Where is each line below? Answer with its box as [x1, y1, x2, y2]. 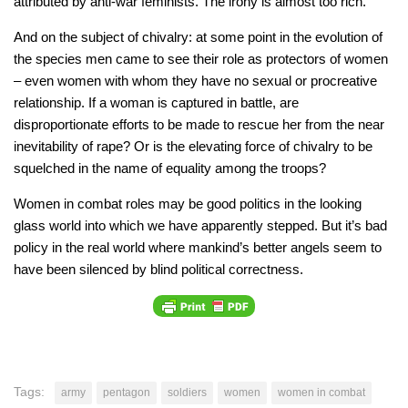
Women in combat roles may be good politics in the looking [14, 195, 362, 211]
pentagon [103, 385, 150, 399]
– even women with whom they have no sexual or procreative [14, 72, 377, 88]
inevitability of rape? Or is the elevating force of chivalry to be [14, 138, 372, 154]
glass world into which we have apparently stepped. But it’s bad [14, 217, 387, 233]
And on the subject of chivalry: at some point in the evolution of [14, 28, 382, 45]
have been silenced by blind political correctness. [14, 260, 303, 277]
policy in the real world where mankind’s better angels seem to [14, 239, 382, 255]
